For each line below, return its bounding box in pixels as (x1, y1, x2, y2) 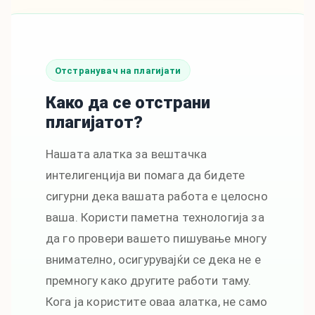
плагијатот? (46, 112, 143, 133)
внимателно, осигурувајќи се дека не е (46, 252, 261, 267)
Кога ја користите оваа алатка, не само (46, 295, 268, 309)
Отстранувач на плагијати (55, 65, 181, 76)
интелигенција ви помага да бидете (46, 168, 245, 183)
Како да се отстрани (46, 93, 210, 113)
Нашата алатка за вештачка (46, 147, 207, 162)
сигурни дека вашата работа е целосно (46, 189, 268, 204)
